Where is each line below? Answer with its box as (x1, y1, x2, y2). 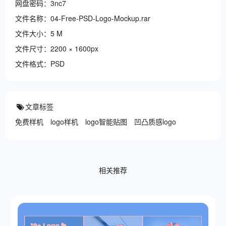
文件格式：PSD (15, 59, 65, 69)
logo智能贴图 (85, 117, 127, 127)
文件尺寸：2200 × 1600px (15, 43, 98, 54)
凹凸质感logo (134, 117, 176, 127)
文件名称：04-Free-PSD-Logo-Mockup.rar (15, 13, 150, 24)
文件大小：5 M (15, 28, 63, 39)
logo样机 (50, 117, 78, 127)
